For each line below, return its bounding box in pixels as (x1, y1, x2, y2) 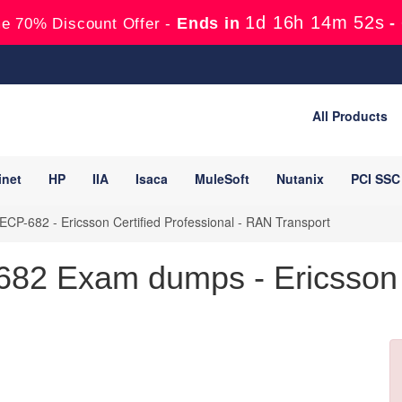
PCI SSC (351, 170, 400, 188)
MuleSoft (195, 170, 249, 188)
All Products (312, 107, 388, 125)
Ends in (171, 14, 246, 32)
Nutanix (276, 170, 324, 188)
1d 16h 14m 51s (245, 13, 385, 32)
